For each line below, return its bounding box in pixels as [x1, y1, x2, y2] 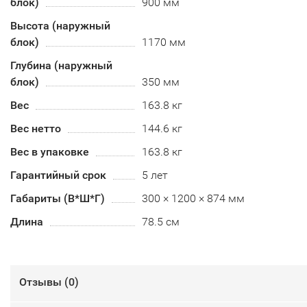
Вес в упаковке [10, 145, 89, 158]
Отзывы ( [19, 275, 69, 288]
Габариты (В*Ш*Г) [10, 192, 105, 205]
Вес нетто [10, 122, 61, 135]
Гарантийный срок [10, 169, 106, 182]
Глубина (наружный [10, 59, 112, 72]
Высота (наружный [10, 19, 110, 32]
